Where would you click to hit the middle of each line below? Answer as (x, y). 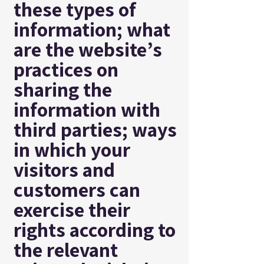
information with (87, 109)
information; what (92, 29)
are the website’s (88, 49)
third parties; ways (95, 129)
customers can (77, 189)
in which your (72, 149)
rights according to (95, 230)
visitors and (64, 169)
